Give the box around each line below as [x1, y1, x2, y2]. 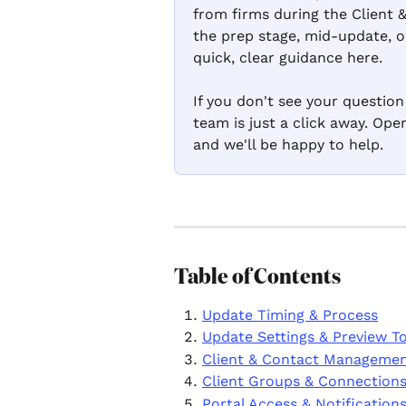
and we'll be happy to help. [193, 136, 383, 153]
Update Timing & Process [202, 305, 378, 324]
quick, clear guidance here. [193, 49, 382, 66]
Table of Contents [174, 266, 341, 288]
